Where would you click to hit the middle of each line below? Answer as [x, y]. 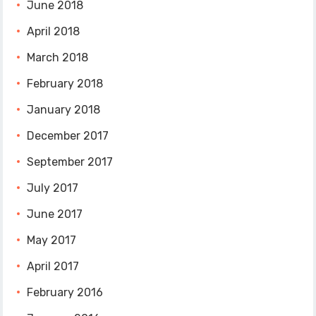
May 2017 [52, 241]
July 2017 [53, 188]
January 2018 [64, 110]
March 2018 [58, 58]
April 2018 [54, 32]
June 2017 [55, 214]
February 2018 [65, 84]
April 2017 [53, 267]
